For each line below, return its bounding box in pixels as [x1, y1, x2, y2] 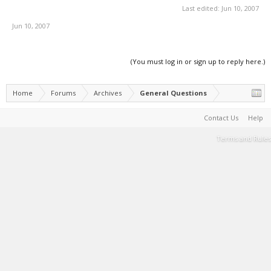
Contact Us [204, 113, 238, 122]
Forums [51, 88, 76, 97]
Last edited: [182, 4, 221, 13]
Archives [94, 88, 122, 97]
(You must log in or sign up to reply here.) [131, 57, 265, 66]
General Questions [140, 88, 207, 97]
